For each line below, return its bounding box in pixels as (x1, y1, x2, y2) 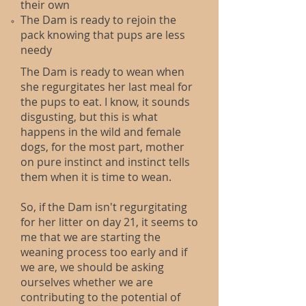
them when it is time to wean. (20, 169, 171, 184)
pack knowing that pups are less (20, 27, 185, 42)
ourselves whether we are (20, 275, 153, 290)
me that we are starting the (20, 229, 161, 245)
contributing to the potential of (20, 290, 180, 305)
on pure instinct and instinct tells (20, 154, 190, 169)
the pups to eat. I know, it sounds (20, 94, 190, 109)
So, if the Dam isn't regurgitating (20, 199, 187, 214)
